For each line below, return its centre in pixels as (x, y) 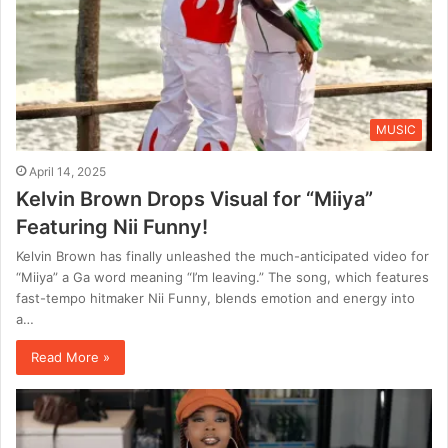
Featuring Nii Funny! (112, 226)
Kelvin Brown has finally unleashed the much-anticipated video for (222, 255)
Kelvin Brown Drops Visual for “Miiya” (194, 198)
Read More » (70, 356)
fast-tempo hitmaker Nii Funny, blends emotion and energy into (215, 297)
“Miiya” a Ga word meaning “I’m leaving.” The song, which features (222, 276)
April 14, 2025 (67, 171)
